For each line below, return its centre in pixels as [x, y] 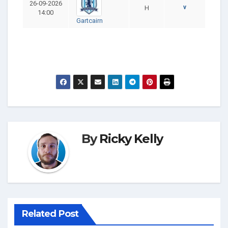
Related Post [50, 214]
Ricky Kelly [131, 138]
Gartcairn [90, 20]
